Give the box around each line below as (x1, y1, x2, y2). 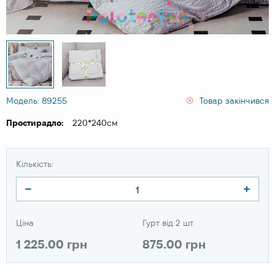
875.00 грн (142, 237, 206, 251)
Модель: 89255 (6, 95, 67, 106)
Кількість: (16, 158, 53, 169)
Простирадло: (6, 117, 64, 128)
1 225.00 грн (16, 237, 87, 251)
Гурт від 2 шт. (142, 217, 195, 228)
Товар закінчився (199, 95, 269, 106)
